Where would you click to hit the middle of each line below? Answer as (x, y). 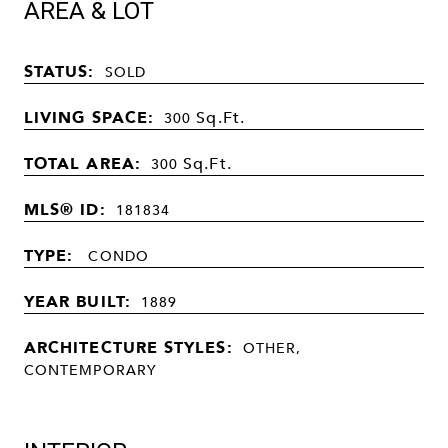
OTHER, (272, 347)
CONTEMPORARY (90, 369)
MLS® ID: (65, 208)
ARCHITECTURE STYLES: (128, 346)
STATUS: (59, 70)
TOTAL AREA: (82, 162)
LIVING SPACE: (89, 116)
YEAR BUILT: (77, 300)
